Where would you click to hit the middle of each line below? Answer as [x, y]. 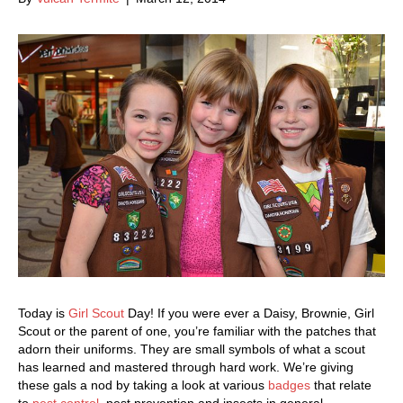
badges [289, 385]
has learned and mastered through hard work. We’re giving [186, 367]
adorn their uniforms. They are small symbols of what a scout [192, 349]
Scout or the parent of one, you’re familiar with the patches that [197, 331]
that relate [341, 385]
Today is [43, 313]
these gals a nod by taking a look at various [143, 385]
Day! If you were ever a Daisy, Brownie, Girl [249, 313]
